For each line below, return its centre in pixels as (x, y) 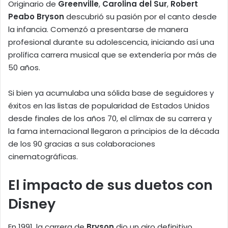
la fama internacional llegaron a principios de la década (114, 131)
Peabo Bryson (36, 17)
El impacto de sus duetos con (110, 185)
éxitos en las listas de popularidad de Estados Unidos (109, 106)
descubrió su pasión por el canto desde (140, 17)
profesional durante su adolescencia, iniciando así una (111, 42)
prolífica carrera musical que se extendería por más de (112, 55)
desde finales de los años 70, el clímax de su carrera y (110, 119)
